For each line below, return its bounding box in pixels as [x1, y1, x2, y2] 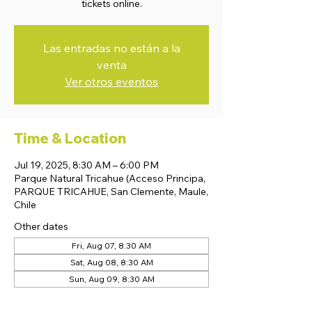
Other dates [14, 220, 68, 233]
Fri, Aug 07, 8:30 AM [72, 240, 151, 251]
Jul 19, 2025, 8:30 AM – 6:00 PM [14, 159, 159, 171]
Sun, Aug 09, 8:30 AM [68, 274, 155, 284]
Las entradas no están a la [42, 41, 180, 55]
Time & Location [14, 130, 126, 147]
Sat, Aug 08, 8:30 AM [70, 257, 153, 267]
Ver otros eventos [65, 75, 158, 88]
